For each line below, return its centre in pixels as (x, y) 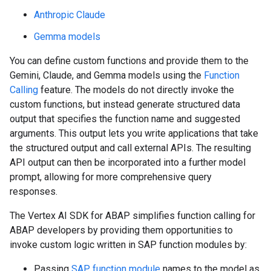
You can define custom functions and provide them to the (129, 61)
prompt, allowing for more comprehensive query (111, 177)
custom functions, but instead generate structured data (125, 104)
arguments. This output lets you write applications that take (134, 133)
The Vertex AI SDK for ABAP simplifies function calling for (132, 216)
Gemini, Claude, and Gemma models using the (107, 75)
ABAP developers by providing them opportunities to (121, 230)
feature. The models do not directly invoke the (136, 90)
